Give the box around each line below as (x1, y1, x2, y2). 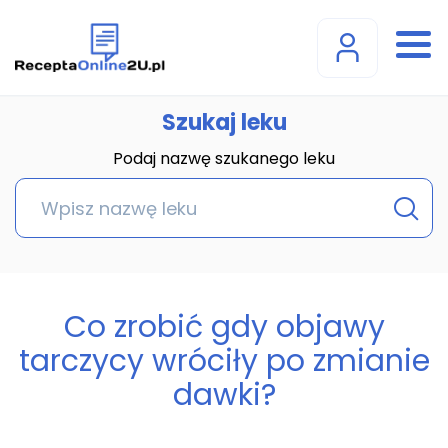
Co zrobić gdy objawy (63, 306, 385, 348)
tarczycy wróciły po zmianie (18, 340, 430, 382)
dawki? (172, 374, 276, 416)
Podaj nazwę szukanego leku (113, 147, 335, 170)
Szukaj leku (161, 107, 287, 138)
